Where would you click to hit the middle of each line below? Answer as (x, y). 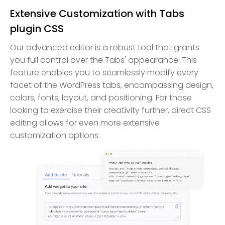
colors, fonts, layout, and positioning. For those (101, 98)
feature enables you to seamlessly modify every (104, 73)
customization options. (55, 136)
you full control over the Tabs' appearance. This (103, 60)
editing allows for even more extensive (85, 123)
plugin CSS (37, 29)
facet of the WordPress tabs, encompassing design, (112, 85)
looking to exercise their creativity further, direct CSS (110, 110)
